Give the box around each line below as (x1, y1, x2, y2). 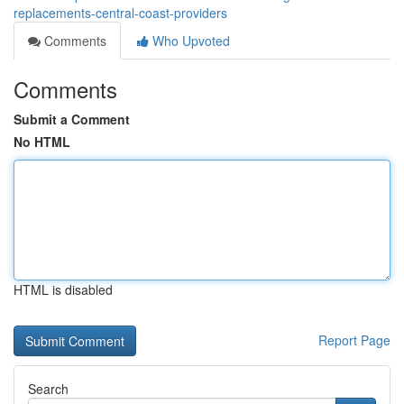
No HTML (14, 133, 70, 151)
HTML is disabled (14, 280, 113, 298)
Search (28, 380, 69, 398)
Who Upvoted (149, 32, 230, 50)
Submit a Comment (14, 110, 130, 128)
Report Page (318, 331, 390, 349)
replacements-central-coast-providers (14, 4, 227, 22)
